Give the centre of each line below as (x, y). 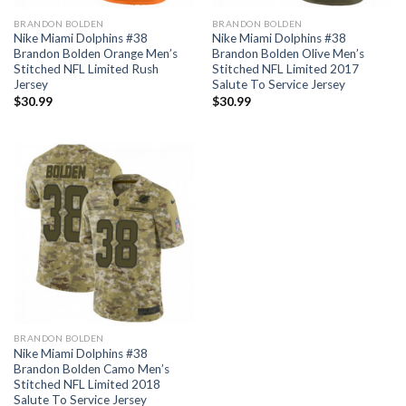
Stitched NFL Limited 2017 (285, 69)
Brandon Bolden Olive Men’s (288, 54)
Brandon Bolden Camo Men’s (91, 368)
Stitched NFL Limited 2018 (87, 384)
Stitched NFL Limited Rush (86, 69)
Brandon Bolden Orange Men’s (95, 54)
